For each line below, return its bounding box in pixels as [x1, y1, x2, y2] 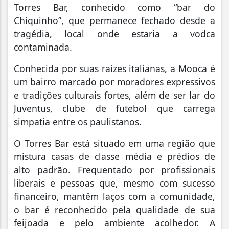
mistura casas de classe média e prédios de [14, 150, 215, 163]
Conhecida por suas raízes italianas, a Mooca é [14, 62, 215, 75]
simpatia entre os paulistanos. [14, 115, 142, 128]
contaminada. [14, 40, 72, 53]
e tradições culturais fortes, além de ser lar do [14, 88, 215, 101]
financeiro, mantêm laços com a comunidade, [14, 190, 215, 202]
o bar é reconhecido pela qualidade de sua [14, 203, 215, 216]
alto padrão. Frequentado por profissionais [14, 163, 215, 176]
